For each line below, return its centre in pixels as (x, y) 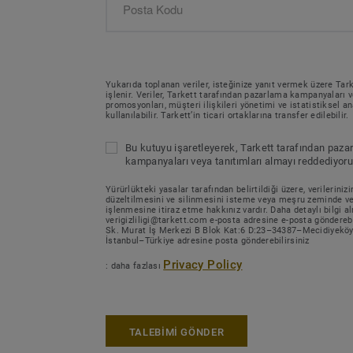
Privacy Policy (203, 264)
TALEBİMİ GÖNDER (176, 332)
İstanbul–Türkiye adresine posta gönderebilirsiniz (208, 240)
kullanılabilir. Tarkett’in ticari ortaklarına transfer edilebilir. (227, 115)
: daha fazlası (135, 266)
